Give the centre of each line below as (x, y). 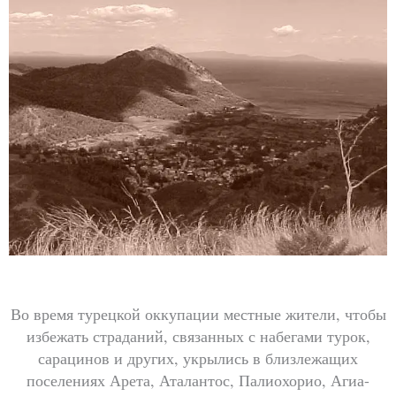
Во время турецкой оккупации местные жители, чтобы (198, 313)
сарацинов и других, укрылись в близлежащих (198, 358)
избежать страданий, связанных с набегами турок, (198, 335)
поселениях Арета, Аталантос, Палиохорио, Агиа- (198, 380)
